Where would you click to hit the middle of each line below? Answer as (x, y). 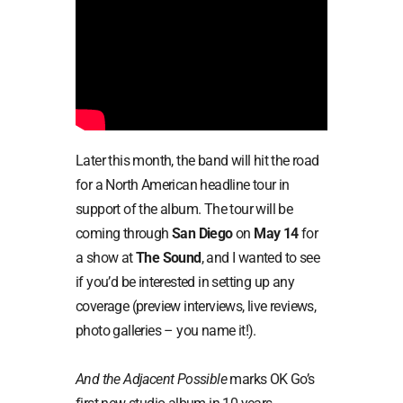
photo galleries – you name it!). (166, 330)
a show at (106, 257)
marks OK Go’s (271, 379)
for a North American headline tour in (183, 184)
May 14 (276, 233)
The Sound (169, 257)
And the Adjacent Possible (151, 379)
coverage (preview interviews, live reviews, (196, 306)
